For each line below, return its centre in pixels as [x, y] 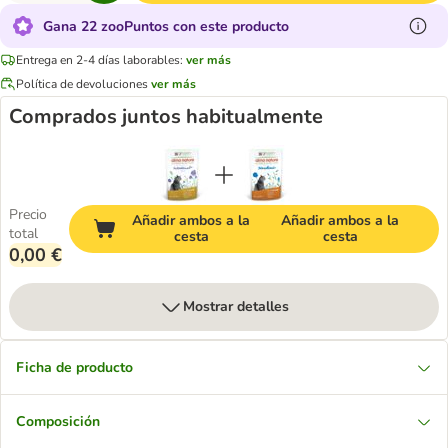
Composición [58, 421]
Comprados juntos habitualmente [166, 116]
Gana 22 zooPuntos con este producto [166, 26]
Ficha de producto [74, 367]
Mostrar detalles [236, 306]
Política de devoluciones [82, 83]
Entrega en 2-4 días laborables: [99, 59]
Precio [28, 214]
